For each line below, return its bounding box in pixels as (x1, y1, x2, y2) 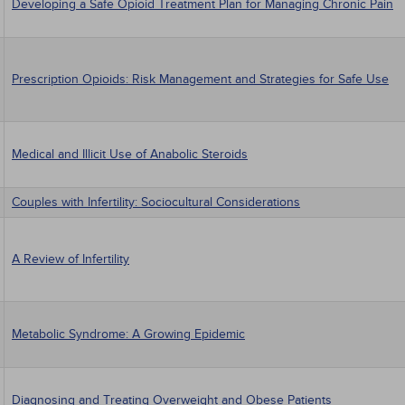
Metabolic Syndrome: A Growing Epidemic (12, 326, 245, 342)
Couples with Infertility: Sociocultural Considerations (12, 194, 300, 210)
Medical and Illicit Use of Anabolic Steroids (12, 146, 248, 162)
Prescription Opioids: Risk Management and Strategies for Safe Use (12, 71, 389, 87)
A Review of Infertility (12, 251, 129, 267)
